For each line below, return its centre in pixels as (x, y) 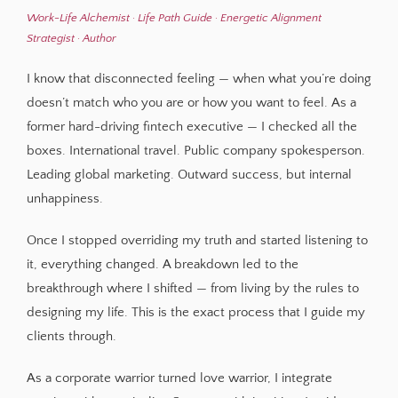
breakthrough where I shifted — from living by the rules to (192, 288)
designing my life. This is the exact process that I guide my (195, 312)
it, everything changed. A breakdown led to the (162, 264)
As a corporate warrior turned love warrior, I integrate (179, 378)
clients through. (71, 336)
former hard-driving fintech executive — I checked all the (191, 126)
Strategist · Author (71, 38)
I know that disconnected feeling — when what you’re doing (199, 78)
